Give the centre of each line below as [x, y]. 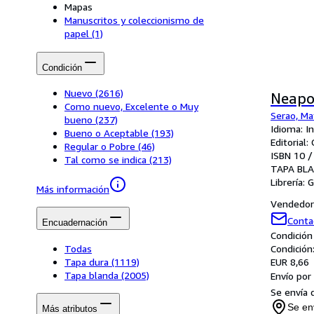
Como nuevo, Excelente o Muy [131, 106]
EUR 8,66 [290, 262]
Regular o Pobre [100, 146]
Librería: [289, 182]
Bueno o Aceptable [107, 132]
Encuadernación [75, 223]
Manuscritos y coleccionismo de [134, 20]
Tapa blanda [91, 275]
